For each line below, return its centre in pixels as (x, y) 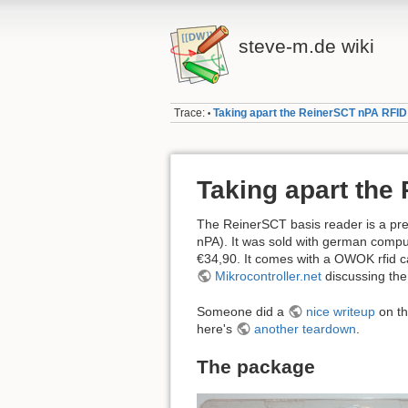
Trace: (190, 113)
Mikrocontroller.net (268, 276)
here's (216, 328)
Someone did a (242, 311)
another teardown (305, 328)
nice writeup (340, 311)
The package (256, 367)
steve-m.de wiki (306, 46)
